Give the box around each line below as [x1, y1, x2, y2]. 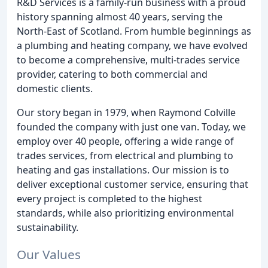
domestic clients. [17, 82, 93, 95]
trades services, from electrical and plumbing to [17, 149, 233, 162]
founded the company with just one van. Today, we [17, 120, 246, 133]
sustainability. [17, 221, 78, 234]
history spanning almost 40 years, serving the [17, 10, 223, 23]
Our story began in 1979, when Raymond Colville [17, 106, 236, 119]
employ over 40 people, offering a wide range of [17, 135, 234, 148]
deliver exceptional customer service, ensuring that [17, 178, 248, 191]
